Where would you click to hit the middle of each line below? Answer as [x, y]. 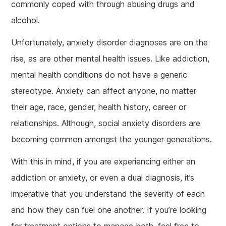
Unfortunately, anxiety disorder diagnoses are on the [110, 42]
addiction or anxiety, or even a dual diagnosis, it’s [103, 177]
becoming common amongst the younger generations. [112, 139]
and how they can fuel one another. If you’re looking [109, 210]
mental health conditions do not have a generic [99, 74]
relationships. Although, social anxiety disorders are [106, 123]
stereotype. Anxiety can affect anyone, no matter [104, 91]
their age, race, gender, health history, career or [99, 107]
